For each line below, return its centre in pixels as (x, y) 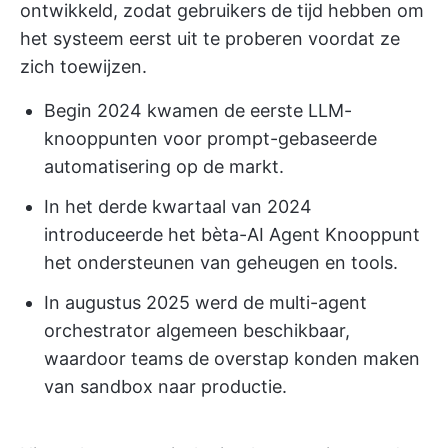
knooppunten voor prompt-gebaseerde (210, 138)
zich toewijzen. (83, 66)
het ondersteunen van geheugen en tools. (221, 262)
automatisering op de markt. (164, 166)
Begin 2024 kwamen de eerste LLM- (198, 110)
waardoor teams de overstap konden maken (232, 358)
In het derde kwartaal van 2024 (178, 206)
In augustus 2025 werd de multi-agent (205, 302)
